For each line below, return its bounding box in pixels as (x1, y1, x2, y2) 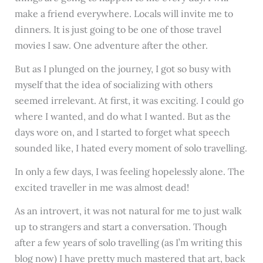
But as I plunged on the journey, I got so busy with (14, 63, 231, 75)
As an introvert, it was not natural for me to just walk (14, 204, 242, 217)
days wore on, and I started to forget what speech (14, 126, 230, 139)
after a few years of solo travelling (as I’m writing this (14, 236, 242, 248)
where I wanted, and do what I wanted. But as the (14, 110, 231, 123)
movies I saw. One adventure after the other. (14, 39, 208, 52)
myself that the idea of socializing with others (14, 79, 213, 91)
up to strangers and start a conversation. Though (14, 220, 227, 232)
